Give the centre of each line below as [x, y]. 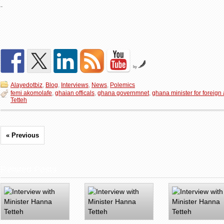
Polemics [122, 85]
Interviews [75, 85]
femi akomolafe [31, 93]
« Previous [22, 135]
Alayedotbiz [26, 85]
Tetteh [19, 100]
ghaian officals [75, 93]
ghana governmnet [123, 93]
